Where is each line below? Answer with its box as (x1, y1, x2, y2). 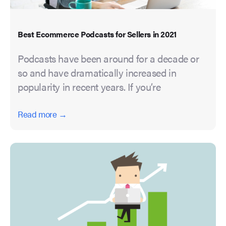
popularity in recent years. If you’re (18, 79, 161, 94)
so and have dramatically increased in (18, 65, 177, 80)
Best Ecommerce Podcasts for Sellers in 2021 (18, 28, 177, 40)
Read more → (18, 108, 67, 121)
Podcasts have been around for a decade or (18, 51, 199, 66)
